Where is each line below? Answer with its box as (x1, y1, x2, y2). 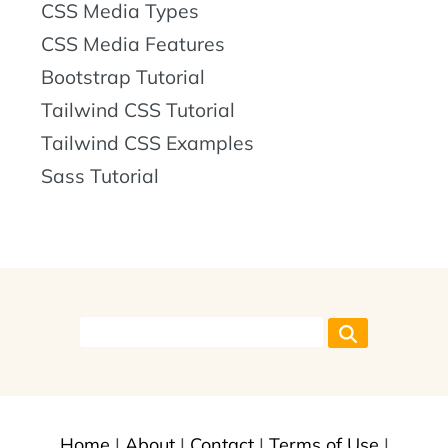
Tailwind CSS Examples (41, 131, 254, 156)
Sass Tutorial (41, 164, 159, 189)
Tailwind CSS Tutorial (41, 98, 235, 123)
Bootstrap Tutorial (41, 65, 205, 90)
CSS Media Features (41, 32, 225, 57)
